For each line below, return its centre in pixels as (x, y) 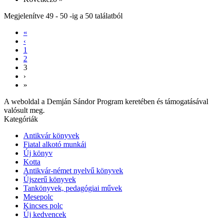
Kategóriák (21, 119)
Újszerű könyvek (50, 179)
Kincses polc (43, 205)
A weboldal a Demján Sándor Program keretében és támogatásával (106, 101)
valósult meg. (24, 110)
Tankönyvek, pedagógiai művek (73, 188)
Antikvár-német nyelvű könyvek (73, 170)
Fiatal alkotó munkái (55, 144)
